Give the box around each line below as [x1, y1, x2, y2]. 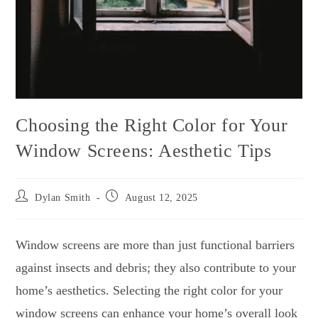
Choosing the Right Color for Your [16, 115, 288, 136]
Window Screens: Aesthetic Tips [16, 141, 272, 162]
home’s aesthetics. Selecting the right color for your [16, 283, 283, 298]
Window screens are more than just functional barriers [16, 238, 295, 253]
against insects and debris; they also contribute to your [16, 261, 297, 275]
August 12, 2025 [124, 192, 198, 204]
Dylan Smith [35, 192, 91, 204]
